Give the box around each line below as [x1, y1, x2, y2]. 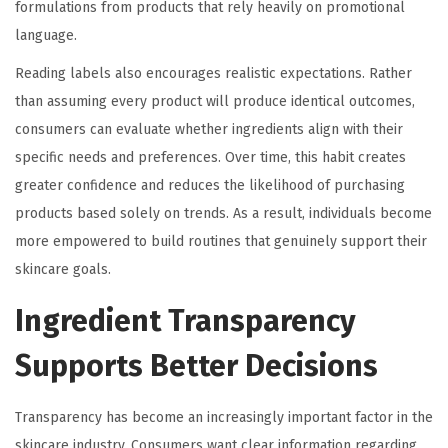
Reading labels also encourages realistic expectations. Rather [15, 65, 412, 83]
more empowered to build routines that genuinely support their [15, 233, 427, 251]
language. [15, 27, 77, 45]
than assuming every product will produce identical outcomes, [15, 93, 415, 111]
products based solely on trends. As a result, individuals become [15, 205, 432, 223]
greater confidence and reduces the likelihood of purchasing [15, 177, 405, 195]
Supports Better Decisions [15, 348, 378, 385]
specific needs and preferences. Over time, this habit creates [15, 149, 406, 167]
